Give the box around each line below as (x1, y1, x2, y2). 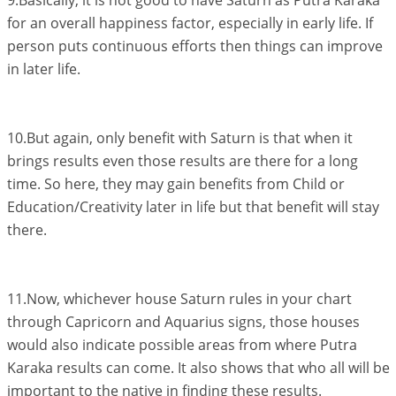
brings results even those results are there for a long (6, 151, 358, 171)
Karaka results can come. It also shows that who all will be (6, 358, 390, 377)
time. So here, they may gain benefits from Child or (6, 174, 345, 194)
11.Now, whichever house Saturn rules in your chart (6, 289, 352, 308)
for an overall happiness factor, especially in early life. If (6, 13, 373, 33)
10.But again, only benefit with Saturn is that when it (6, 128, 353, 148)
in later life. (6, 59, 80, 79)
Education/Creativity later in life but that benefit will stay (6, 197, 379, 217)
